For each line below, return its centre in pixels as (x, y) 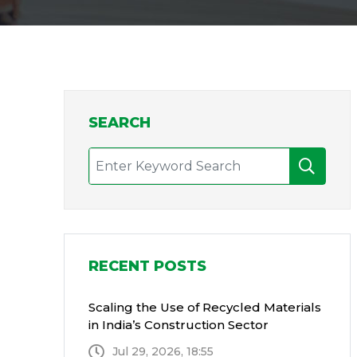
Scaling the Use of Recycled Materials (204, 307)
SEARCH (119, 123)
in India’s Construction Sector (178, 325)
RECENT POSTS (147, 266)
